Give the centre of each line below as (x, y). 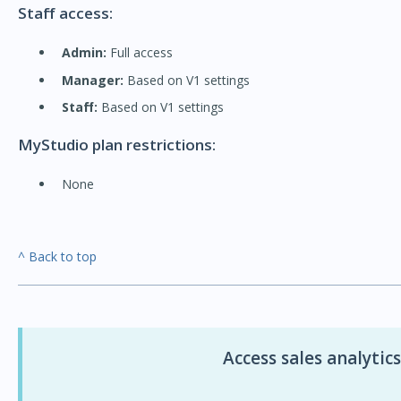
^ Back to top (57, 256)
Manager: (94, 80)
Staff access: (65, 13)
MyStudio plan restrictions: (116, 144)
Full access (141, 53)
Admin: (85, 53)
